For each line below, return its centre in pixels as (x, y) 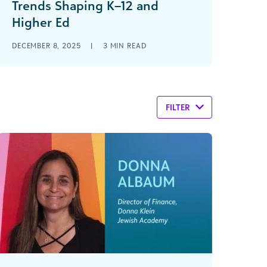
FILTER (178, 107)
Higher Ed (41, 22)
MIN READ (128, 46)
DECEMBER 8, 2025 (48, 46)
